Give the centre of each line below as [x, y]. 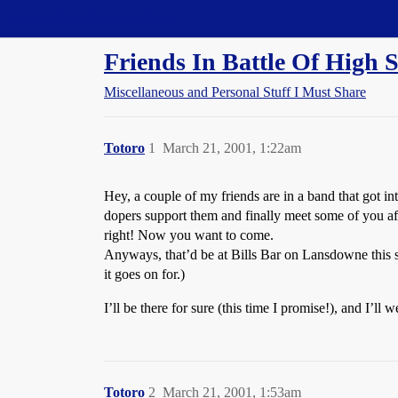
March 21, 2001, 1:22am [232, 148]
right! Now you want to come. [189, 235]
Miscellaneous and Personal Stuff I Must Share [235, 92]
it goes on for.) [144, 274]
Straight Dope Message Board [93, 18]
